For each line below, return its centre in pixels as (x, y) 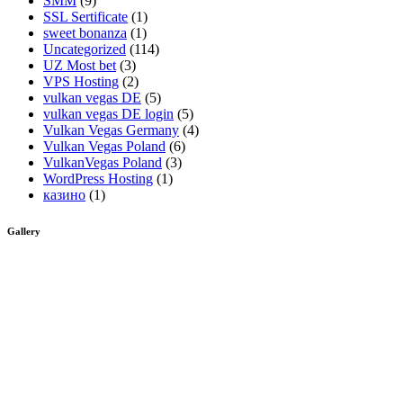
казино (64, 195)
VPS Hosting (81, 82)
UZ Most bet (80, 66)
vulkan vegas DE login (108, 114)
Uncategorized (85, 49)
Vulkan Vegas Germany (111, 130)
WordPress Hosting (98, 179)
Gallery (24, 232)
